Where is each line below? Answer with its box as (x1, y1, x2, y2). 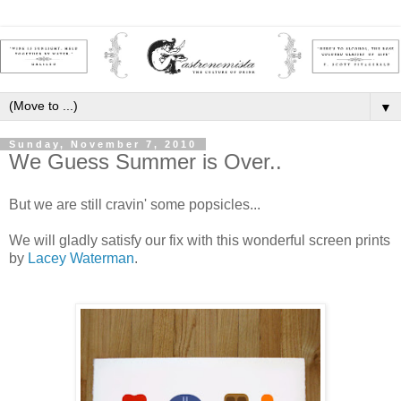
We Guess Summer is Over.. (9, 149, 282, 175)
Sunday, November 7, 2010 (9, 139, 197, 150)
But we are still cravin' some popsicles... (9, 197, 260, 212)
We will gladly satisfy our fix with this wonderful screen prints (9, 233, 390, 248)
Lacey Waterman (28, 251, 134, 266)
